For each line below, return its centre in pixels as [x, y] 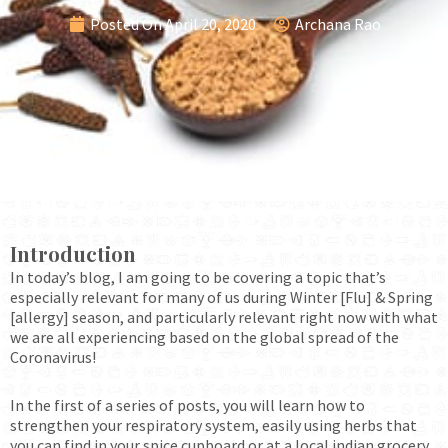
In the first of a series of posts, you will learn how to [187, 404]
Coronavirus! [54, 356]
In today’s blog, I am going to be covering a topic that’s [198, 276]
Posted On [126, 23]
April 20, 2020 [210, 23]
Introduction [73, 253]
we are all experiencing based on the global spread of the [204, 336]
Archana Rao [338, 23]
